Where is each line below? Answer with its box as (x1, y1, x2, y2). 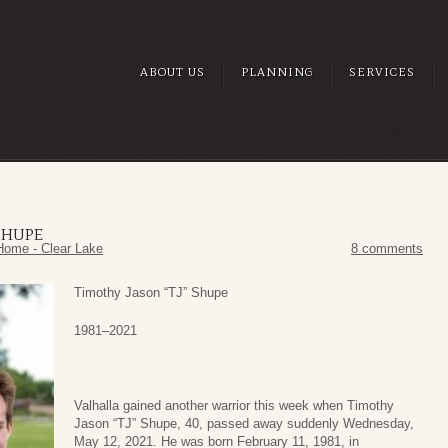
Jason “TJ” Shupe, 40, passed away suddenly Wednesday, (74, 415, 414, 431)
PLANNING (241, 65, 313, 79)
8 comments (351, 241, 423, 257)
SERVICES (349, 65, 415, 79)
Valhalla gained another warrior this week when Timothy (74, 397, 394, 413)
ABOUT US (140, 65, 205, 79)
